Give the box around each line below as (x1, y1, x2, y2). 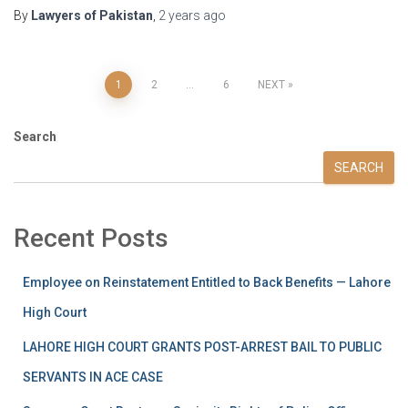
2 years (158, 8, 200, 24)
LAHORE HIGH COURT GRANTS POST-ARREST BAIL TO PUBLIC (23, 340, 382, 355)
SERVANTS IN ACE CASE (23, 370, 163, 385)
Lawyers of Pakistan (31, 8, 153, 24)
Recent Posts (14, 223, 168, 254)
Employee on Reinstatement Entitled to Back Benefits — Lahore (23, 275, 391, 291)
